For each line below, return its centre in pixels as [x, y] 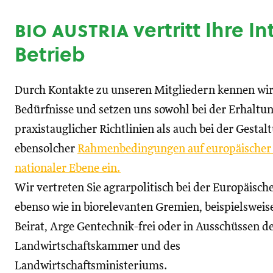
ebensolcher [46, 149]
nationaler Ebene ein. [68, 168]
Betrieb [50, 54]
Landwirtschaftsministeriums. [91, 266]
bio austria [72, 30]
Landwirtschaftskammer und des [97, 246]
